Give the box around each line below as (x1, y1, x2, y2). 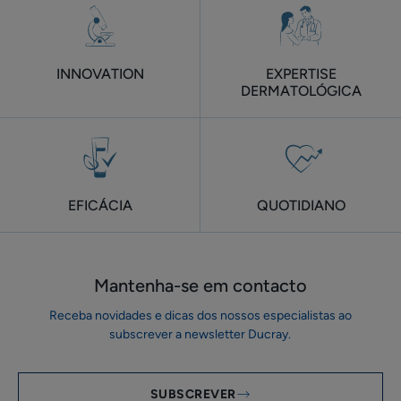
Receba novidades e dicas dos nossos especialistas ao (48, 308, 352, 323)
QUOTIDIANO (256, 197, 346, 214)
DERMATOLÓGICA (240, 82, 362, 99)
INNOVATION (55, 65, 144, 82)
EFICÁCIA (67, 197, 132, 214)
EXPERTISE (265, 65, 337, 82)
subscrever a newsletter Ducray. (109, 327, 292, 342)
